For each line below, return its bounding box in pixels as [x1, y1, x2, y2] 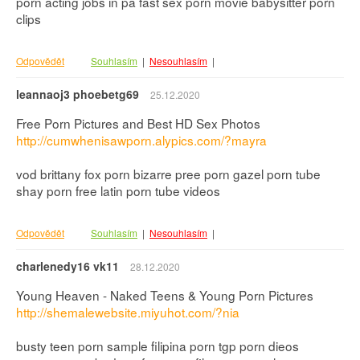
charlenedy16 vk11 [16, 258, 119, 275]
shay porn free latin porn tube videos [16, 182, 220, 200]
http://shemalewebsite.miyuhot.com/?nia [16, 303, 239, 321]
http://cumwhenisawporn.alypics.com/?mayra [16, 131, 267, 149]
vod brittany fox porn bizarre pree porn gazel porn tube [16, 165, 321, 183]
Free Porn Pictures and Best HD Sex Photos [16, 114, 260, 133]
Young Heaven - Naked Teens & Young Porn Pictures [16, 286, 313, 305]
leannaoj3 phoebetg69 [16, 86, 139, 103]
